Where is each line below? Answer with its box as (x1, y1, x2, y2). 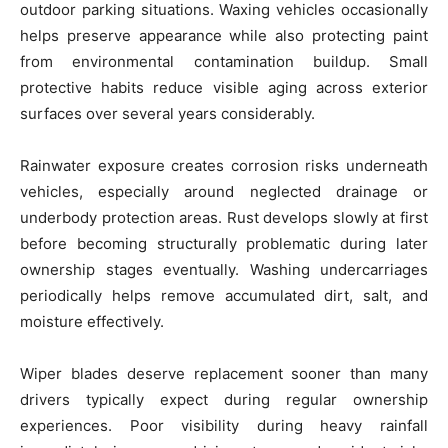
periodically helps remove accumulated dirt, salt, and (20, 286, 428, 305)
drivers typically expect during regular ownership (20, 390, 428, 409)
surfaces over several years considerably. (20, 104, 315, 123)
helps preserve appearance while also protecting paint (20, 26, 428, 45)
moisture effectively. (20, 312, 164, 331)
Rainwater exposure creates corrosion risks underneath (20, 156, 428, 175)
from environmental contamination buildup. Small (20, 52, 428, 71)
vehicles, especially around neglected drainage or (20, 182, 428, 201)
